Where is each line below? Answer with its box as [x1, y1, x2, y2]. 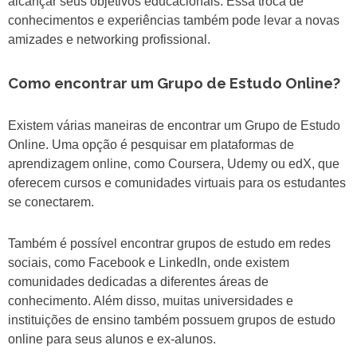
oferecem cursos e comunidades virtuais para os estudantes [8, 176, 346, 190]
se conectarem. [8, 195, 94, 210]
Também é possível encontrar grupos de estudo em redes [8, 237, 331, 251]
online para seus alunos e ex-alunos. [8, 332, 216, 347]
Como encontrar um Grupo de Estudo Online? [8, 74, 340, 92]
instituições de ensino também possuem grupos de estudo [8, 313, 335, 328]
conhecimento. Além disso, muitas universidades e [8, 294, 293, 308]
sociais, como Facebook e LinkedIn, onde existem [8, 256, 289, 270]
